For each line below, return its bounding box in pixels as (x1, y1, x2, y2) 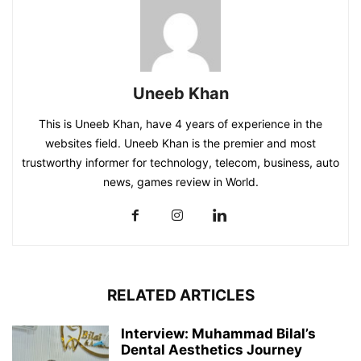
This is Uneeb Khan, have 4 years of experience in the (39, 117, 322, 131)
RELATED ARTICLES (106, 286, 255, 305)
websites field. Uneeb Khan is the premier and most (45, 136, 316, 151)
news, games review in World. (102, 175, 259, 189)
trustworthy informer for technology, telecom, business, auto (22, 156, 339, 170)
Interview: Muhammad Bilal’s (121, 326, 316, 342)
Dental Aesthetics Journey (121, 342, 302, 359)
